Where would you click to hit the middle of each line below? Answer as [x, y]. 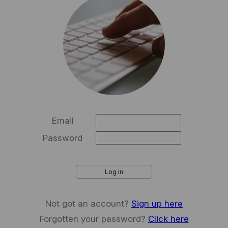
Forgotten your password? [94, 219]
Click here [168, 219]
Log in [114, 172]
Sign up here [157, 204]
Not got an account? [88, 204]
